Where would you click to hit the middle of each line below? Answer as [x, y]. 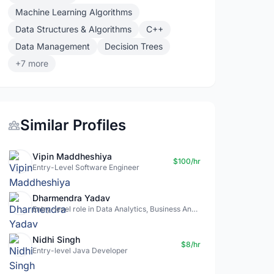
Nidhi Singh [57, 239]
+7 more [32, 63]
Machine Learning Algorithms [74, 12]
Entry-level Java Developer [80, 250]
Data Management [53, 46]
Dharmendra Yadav [72, 198]
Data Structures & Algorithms [74, 29]
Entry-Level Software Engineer [86, 167]
